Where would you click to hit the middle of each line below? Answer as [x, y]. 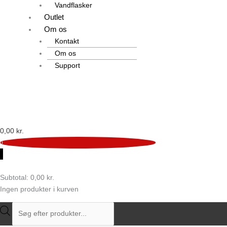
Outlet [54, 17]
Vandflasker [73, 5]
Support [67, 66]
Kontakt [67, 41]
